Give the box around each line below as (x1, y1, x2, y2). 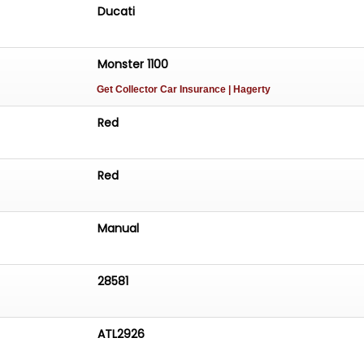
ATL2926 (97, 325, 145, 342)
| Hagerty (228, 84, 271, 96)
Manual (97, 219, 140, 236)
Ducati (97, 3, 136, 20)
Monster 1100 (97, 56, 169, 73)
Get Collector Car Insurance (97, 84, 229, 96)
